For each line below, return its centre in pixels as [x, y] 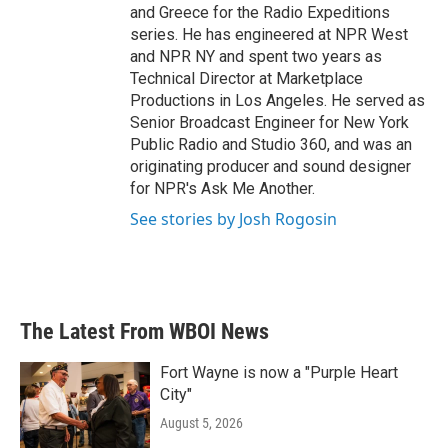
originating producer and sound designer [270, 166]
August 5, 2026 [201, 423]
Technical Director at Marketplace [246, 78]
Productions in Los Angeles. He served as [277, 100]
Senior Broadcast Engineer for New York [269, 122]
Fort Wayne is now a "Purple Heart [279, 372]
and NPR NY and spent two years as [256, 56]
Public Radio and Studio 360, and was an [271, 144]
